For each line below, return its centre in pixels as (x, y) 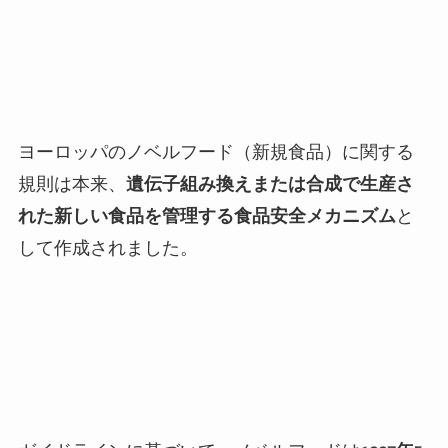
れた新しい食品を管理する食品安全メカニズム (206, 215)
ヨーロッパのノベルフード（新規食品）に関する (215, 151)
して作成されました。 (107, 247)
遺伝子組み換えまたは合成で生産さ (269, 183)
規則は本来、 (71, 183)
